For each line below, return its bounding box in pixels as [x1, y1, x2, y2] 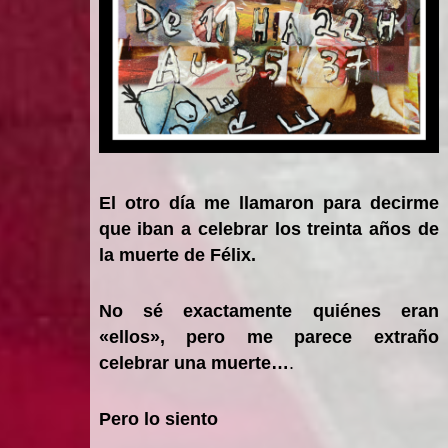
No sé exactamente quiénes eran [98, 300, 440, 321]
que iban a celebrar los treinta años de [98, 218, 440, 239]
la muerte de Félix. [98, 244, 256, 265]
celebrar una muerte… [98, 352, 289, 373]
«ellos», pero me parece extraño [98, 326, 440, 347]
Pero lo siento [98, 408, 218, 429]
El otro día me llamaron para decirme [98, 192, 440, 213]
